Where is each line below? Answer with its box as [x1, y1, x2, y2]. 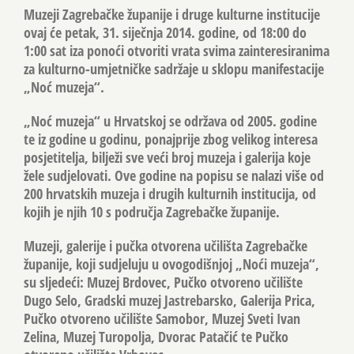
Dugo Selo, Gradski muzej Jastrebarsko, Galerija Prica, [24, 290, 315, 310]
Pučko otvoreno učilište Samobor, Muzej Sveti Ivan [24, 308, 300, 328]
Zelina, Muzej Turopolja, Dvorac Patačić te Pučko [24, 326, 288, 346]
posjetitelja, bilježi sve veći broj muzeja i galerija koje [24, 147, 311, 167]
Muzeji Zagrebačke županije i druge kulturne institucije [24, 4, 320, 24]
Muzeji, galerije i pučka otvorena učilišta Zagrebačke [24, 235, 307, 255]
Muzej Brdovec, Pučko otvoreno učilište [87, 272, 303, 292]
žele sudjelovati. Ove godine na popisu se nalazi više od [24, 165, 324, 185]
